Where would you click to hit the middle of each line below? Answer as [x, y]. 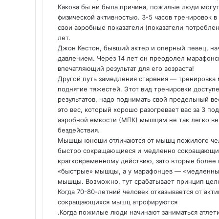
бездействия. [79, 130]
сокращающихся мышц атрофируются [118, 202]
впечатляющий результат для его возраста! [126, 68]
